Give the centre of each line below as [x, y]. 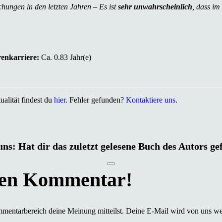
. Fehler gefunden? [96, 100]
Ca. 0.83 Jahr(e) [65, 57]
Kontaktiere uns [151, 100]
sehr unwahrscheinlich [155, 6]
